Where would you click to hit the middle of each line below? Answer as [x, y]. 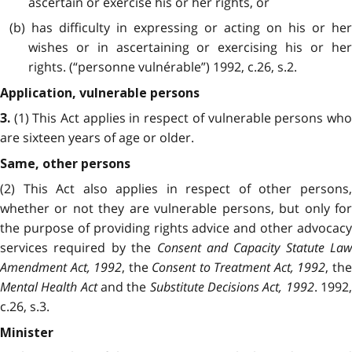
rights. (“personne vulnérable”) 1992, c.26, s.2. [162, 67]
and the [123, 286]
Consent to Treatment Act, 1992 [239, 267]
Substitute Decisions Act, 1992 [232, 286]
